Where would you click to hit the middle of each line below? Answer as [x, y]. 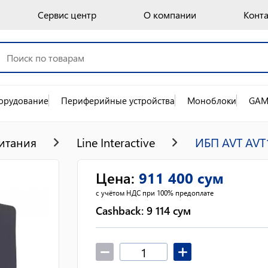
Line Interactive [116, 142]
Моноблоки [212, 100]
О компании [170, 15]
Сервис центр [67, 15]
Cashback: [121, 211]
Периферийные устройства [118, 100]
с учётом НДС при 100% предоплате [155, 193]
